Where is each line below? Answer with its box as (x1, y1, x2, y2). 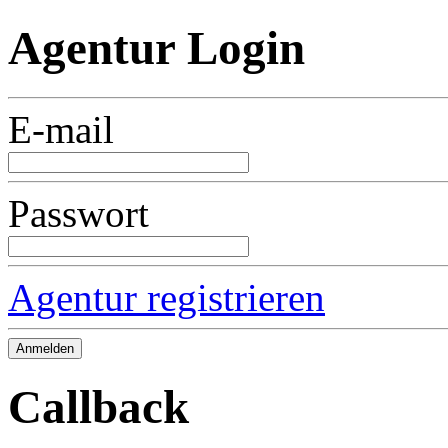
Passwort (8, 191, 149, 235)
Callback (8, 381, 189, 434)
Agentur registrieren (8, 275, 325, 319)
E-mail (8, 107, 114, 151)
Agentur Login (8, 22, 305, 75)
